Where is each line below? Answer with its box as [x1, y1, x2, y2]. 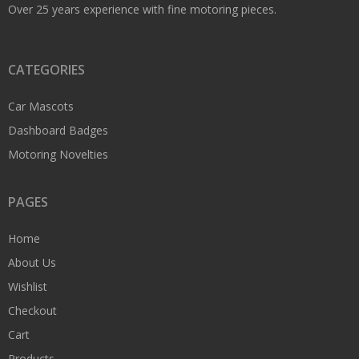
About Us [8, 255, 56, 271]
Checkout [8, 303, 57, 319]
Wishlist [8, 279, 47, 295]
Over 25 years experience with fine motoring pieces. [8, 2, 276, 18]
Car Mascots [8, 99, 74, 115]
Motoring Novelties [8, 147, 108, 163]
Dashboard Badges [8, 123, 108, 139]
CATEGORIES [8, 61, 85, 79]
